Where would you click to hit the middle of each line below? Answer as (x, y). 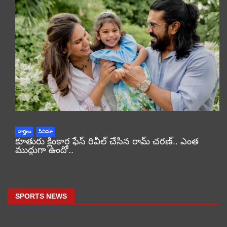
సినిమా (46, 131)
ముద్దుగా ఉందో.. (44, 150)
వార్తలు (24, 131)
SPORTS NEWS (41, 196)
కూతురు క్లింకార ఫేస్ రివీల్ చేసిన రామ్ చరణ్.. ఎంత (107, 141)
